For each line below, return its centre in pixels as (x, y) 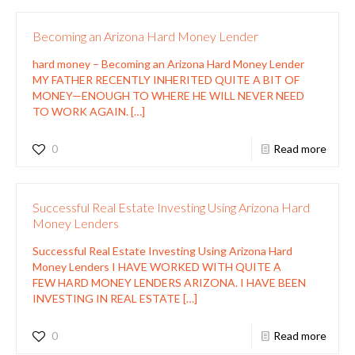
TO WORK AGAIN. (80, 111)
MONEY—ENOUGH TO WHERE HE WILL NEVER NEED (168, 95)
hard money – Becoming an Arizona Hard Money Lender (168, 63)
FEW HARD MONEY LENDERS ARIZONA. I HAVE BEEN (169, 282)
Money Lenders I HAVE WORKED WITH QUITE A (157, 266)
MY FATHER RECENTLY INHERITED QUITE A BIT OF (166, 79)
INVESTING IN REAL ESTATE (107, 298)
